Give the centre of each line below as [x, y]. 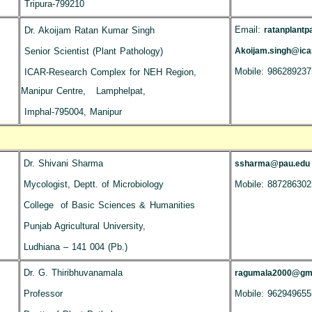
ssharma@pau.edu [272, 164]
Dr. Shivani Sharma [63, 163]
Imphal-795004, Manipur [73, 112]
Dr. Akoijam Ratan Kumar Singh [89, 30]
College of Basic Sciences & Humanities [109, 205]
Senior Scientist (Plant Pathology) [94, 51]
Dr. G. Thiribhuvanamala [73, 273]
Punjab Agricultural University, [84, 226]
